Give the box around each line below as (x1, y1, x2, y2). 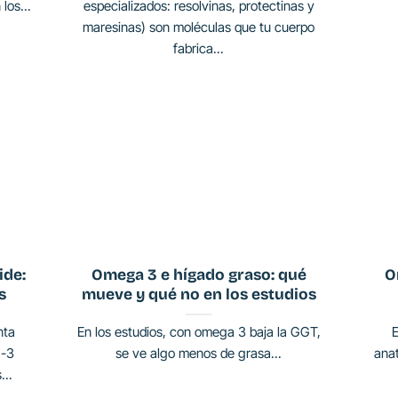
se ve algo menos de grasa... (115, 345, 283, 362)
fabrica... (173, 40, 225, 58)
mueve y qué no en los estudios (81, 285, 316, 305)
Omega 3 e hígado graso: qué (91, 266, 306, 285)
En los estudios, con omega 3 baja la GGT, (76, 323, 321, 341)
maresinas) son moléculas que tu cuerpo (83, 19, 315, 36)
